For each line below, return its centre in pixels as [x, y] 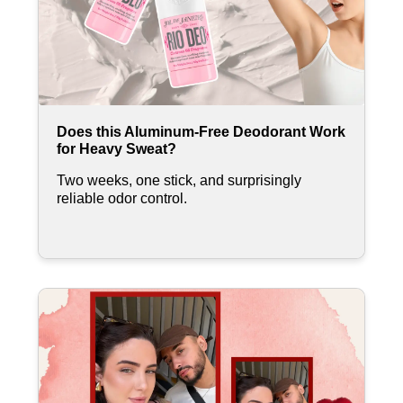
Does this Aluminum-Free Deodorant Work [201, 131]
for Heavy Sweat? [116, 148]
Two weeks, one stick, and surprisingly [179, 180]
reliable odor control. [122, 198]
